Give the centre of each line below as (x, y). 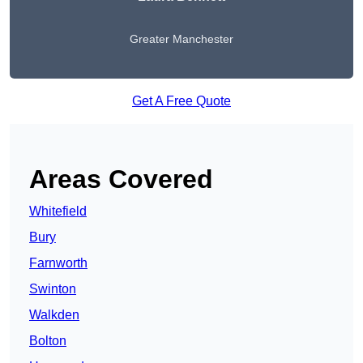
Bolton (48, 341)
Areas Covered (121, 179)
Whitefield (58, 211)
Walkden (54, 315)
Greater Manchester (181, 39)
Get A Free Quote (181, 101)
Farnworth (58, 263)
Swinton (53, 289)
